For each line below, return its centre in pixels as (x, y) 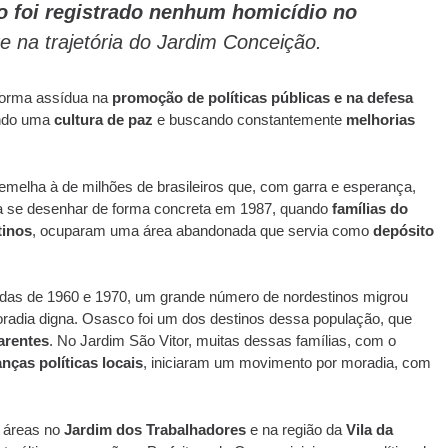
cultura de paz (103, 119)
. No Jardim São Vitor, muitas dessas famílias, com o (222, 340)
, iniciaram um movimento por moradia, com (286, 362)
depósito (403, 230)
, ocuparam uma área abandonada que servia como (202, 230)
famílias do (369, 208)
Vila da (369, 429)
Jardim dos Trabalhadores (154, 429)
